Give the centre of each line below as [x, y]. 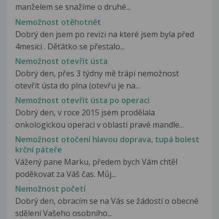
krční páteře [39, 150]
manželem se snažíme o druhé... [73, 7]
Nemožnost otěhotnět [58, 22]
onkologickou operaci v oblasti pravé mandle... [99, 124]
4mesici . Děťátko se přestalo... [70, 46]
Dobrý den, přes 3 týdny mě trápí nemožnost [97, 73]
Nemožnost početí [50, 189]
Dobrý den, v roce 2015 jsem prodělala [85, 112]
